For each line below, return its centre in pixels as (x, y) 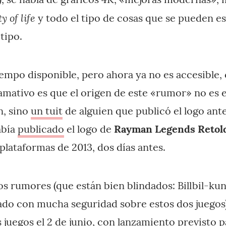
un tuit (47, 111)
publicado (41, 129)
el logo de (89, 129)
